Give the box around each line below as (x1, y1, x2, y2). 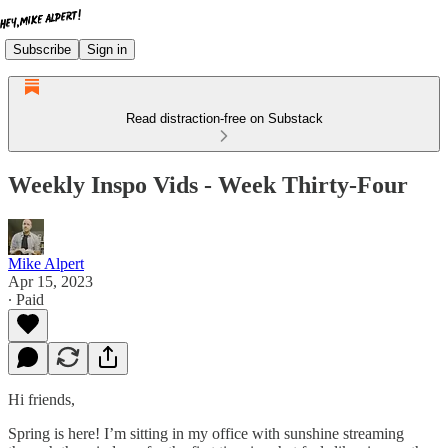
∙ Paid (8, 290, 44, 308)
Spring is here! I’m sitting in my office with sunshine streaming (8, 424, 404, 442)
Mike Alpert (8, 254, 84, 272)
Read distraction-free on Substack (125, 111, 323, 126)
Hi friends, (8, 390, 75, 408)
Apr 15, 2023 (8, 272, 93, 290)
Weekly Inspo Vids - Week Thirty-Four (8, 171, 408, 198)
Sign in (87, 41, 127, 57)
